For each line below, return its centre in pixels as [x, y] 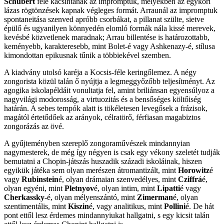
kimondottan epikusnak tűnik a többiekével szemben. [87, 55]
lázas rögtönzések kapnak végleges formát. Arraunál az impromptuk [111, 10]
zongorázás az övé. [34, 126]
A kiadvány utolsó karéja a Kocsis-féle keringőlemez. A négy [100, 72]
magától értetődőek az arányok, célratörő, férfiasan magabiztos [102, 117]
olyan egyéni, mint [34, 188]
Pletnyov [79, 188]
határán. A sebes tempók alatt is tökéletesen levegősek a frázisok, [106, 108]
